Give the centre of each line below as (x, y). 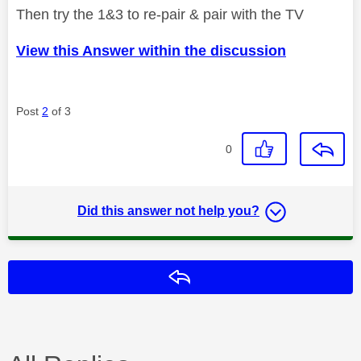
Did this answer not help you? (168, 210)
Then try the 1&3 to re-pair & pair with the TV (160, 14)
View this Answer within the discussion (151, 50)
